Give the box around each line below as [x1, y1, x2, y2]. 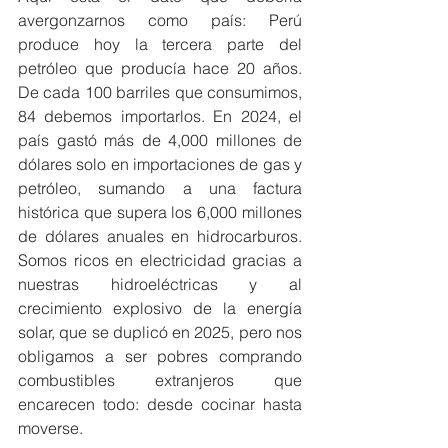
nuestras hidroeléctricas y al [18, 274, 302, 294]
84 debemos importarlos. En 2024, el [18, 106, 302, 126]
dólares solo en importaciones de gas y [18, 154, 302, 174]
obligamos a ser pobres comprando [18, 346, 302, 366]
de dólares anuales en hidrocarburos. [18, 226, 302, 246]
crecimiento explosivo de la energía [18, 298, 302, 318]
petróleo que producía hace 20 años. [18, 58, 302, 78]
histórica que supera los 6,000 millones [18, 202, 302, 222]
